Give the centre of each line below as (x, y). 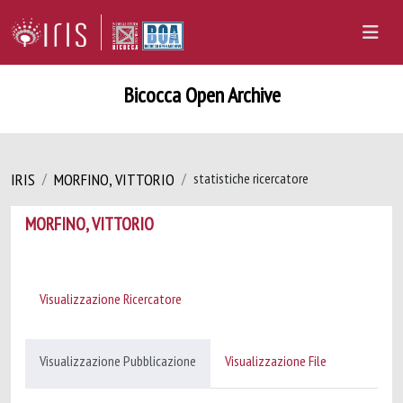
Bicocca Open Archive (201, 95)
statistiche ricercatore (251, 178)
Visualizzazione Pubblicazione (118, 361)
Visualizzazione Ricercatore (111, 299)
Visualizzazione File (276, 361)
